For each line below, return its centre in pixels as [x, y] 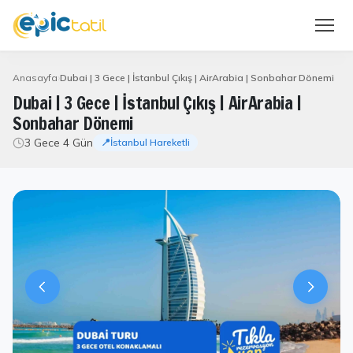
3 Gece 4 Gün [59, 143]
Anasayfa [35, 78]
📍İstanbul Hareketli [145, 142]
